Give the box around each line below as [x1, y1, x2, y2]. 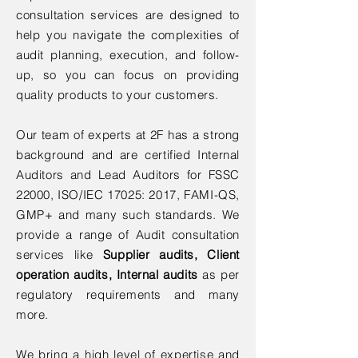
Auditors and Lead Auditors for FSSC [16, 167, 240, 182]
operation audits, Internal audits [16, 267, 198, 282]
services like [16, 247, 103, 262]
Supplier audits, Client [102, 247, 240, 262]
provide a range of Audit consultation [16, 227, 240, 242]
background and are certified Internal [16, 147, 240, 162]
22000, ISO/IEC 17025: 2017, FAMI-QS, [16, 187, 240, 202]
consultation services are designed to [16, 7, 240, 22]
